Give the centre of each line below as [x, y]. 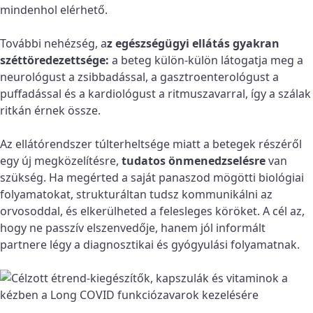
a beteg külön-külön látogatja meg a [206, 60]
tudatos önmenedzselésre [194, 161]
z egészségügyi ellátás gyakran [193, 44]
